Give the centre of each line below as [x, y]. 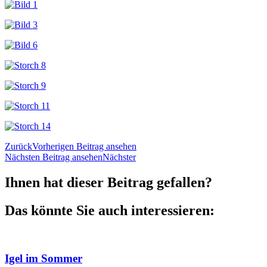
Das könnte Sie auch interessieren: [110, 210]
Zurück [18, 146]
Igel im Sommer [44, 259]
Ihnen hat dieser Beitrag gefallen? [108, 182]
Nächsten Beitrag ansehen [54, 157]
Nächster [119, 157]
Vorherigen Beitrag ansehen [84, 146]
